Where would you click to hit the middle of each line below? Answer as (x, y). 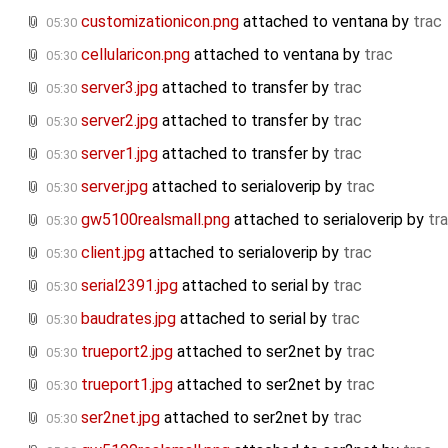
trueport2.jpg (127, 351)
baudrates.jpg (128, 318)
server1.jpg (119, 153)
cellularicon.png (135, 54)
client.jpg (113, 252)
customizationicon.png (160, 21)
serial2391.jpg (129, 285)
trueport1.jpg (127, 384)
